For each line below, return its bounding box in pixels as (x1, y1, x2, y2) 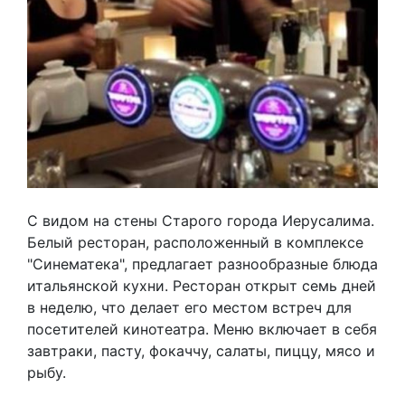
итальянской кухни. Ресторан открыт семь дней (27, 277, 376, 295)
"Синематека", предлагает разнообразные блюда (27, 255, 378, 273)
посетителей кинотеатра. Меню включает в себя (27, 320, 377, 338)
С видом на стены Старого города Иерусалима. (27, 212, 374, 230)
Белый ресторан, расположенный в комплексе (27, 233, 363, 251)
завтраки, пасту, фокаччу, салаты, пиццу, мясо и (27, 342, 375, 360)
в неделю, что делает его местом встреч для (27, 298, 352, 316)
